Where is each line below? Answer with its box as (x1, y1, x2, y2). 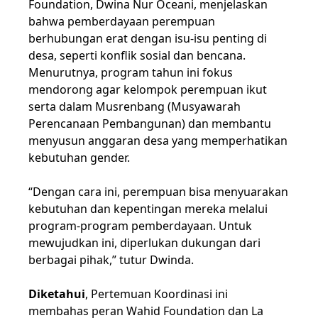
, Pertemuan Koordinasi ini (85, 285, 228, 302)
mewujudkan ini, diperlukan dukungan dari (28, 234, 261, 251)
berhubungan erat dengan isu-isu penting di (28, 30, 267, 46)
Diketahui (28, 285, 85, 302)
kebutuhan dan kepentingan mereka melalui (28, 200, 268, 216)
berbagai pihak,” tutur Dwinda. (28, 251, 194, 268)
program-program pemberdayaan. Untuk (28, 217, 252, 234)
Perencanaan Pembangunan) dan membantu (28, 115, 271, 131)
